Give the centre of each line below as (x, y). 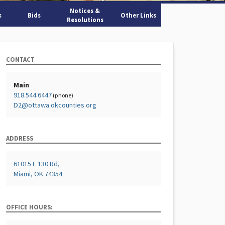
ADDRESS (20, 138)
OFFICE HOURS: (29, 207)
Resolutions (85, 20)
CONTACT (20, 59)
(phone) (63, 95)
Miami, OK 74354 (38, 174)
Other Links (139, 15)
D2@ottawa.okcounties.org (55, 105)
